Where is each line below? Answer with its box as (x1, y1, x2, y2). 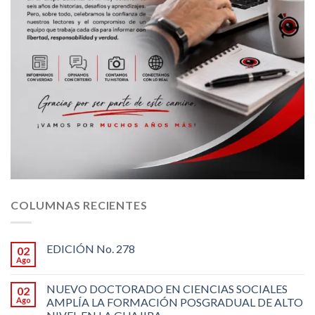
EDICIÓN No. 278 (46, 241, 135, 255)
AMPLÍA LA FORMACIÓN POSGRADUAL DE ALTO (46, 295, 303, 309)
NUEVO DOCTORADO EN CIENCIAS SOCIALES (46, 281, 288, 295)
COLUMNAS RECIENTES (11, 198, 148, 212)
